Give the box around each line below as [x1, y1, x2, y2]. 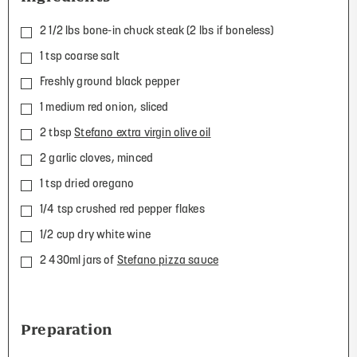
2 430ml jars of [40, 254, 117, 267]
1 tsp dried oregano [40, 178, 135, 190]
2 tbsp [40, 127, 75, 139]
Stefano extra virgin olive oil [74, 127, 211, 139]
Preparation [21, 321, 112, 337]
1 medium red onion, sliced [40, 101, 169, 114]
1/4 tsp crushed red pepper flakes [40, 203, 205, 216]
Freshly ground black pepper [40, 76, 180, 88]
